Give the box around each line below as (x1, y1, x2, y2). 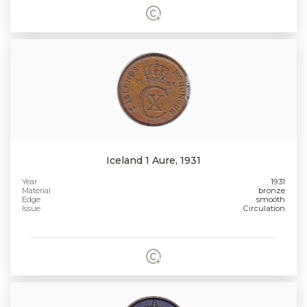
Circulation (243, 203, 285, 213)
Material (22, 185, 51, 195)
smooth (256, 194, 285, 204)
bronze (258, 185, 285, 195)
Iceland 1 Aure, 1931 (106, 153, 201, 167)
